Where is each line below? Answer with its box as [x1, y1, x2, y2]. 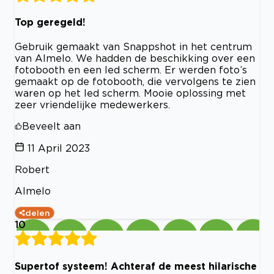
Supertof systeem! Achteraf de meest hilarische [15, 260, 257, 272]
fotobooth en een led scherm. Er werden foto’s [15, 64, 247, 76]
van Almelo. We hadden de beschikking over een [15, 53, 255, 64]
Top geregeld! [15, 17, 86, 28]
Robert [15, 164, 50, 176]
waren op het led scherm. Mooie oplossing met [15, 87, 246, 99]
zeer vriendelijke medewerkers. [15, 99, 170, 111]
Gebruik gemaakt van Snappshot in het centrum [15, 41, 252, 53]
